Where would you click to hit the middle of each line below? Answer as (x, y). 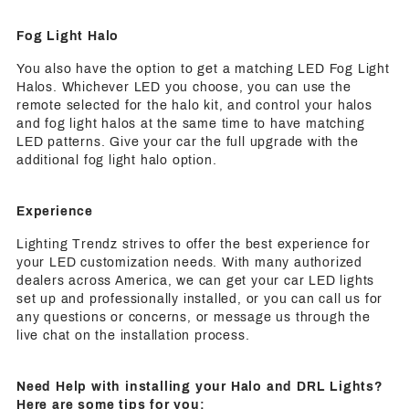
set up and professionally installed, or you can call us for (200, 299)
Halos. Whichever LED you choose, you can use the (184, 87)
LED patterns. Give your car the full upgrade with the (188, 142)
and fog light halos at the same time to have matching (191, 123)
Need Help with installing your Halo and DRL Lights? (200, 386)
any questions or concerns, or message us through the (194, 317)
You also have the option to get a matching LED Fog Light (203, 68)
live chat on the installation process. (133, 335)
